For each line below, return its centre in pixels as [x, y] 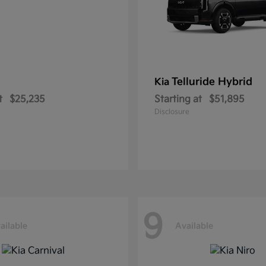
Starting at [178, 99]
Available [194, 226]
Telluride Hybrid [212, 82]
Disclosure [172, 112]
